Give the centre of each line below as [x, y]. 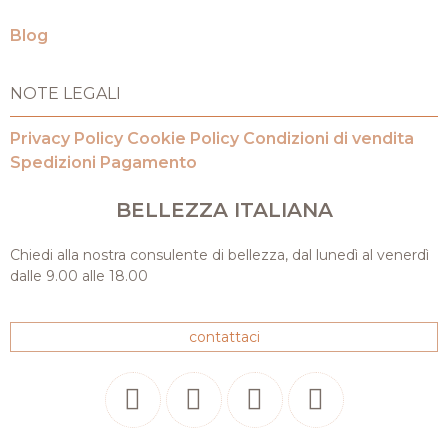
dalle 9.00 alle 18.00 [79, 276]
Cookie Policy [183, 139]
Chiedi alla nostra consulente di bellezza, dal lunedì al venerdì [219, 255]
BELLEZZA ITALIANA [224, 210]
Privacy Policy [66, 139]
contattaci [224, 336]
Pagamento [148, 163]
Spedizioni [53, 163]
